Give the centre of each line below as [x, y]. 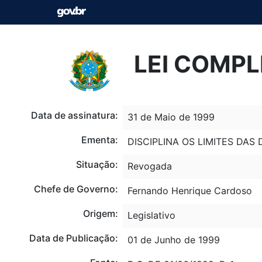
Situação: [97, 164]
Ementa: [99, 139]
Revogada [149, 166]
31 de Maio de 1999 [171, 117]
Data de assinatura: [74, 115]
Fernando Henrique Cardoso [189, 190]
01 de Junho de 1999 [173, 239]
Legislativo [151, 215]
